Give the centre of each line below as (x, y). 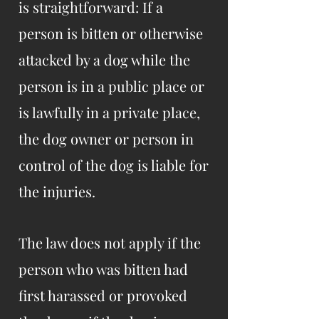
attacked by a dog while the (104, 59)
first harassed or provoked (103, 295)
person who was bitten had (103, 269)
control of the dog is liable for (114, 165)
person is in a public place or (111, 86)
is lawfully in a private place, (109, 112)
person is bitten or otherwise (111, 33)
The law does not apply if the (110, 242)
